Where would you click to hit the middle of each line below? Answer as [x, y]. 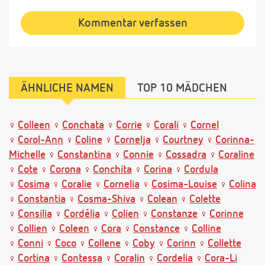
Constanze [174, 214]
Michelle [27, 155]
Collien [33, 229]
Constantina [84, 155]
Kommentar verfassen [132, 23]
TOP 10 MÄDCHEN [182, 88]
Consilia [35, 214]
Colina [243, 184]
